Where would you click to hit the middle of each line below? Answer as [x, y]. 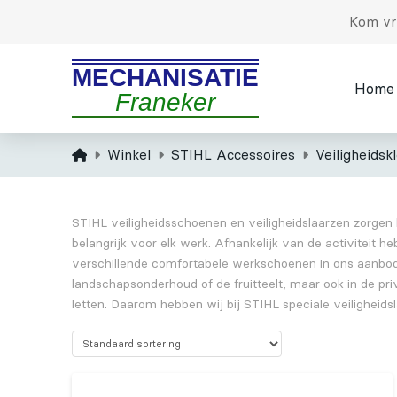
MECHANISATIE [165, 78]
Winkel [128, 155]
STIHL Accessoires [233, 155]
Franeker [165, 102]
